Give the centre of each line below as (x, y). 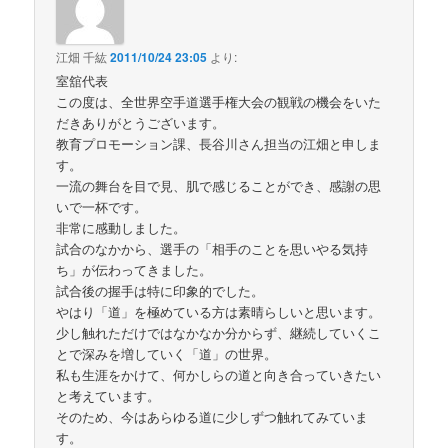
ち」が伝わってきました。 (134, 270)
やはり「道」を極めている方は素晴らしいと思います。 (219, 312)
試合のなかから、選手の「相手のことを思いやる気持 (212, 249)
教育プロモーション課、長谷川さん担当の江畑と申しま (219, 144)
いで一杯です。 (102, 207)
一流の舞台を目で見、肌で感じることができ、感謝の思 (219, 186)
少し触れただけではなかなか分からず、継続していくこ (219, 333)
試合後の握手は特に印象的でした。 (160, 291)
